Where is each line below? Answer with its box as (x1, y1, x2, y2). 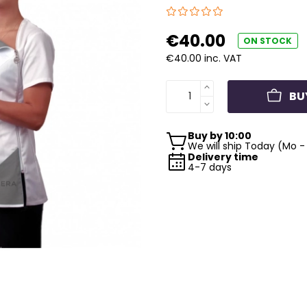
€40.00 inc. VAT (165, 51, 242, 65)
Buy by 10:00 (187, 128, 251, 143)
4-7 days (187, 160, 232, 174)
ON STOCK (243, 34, 293, 47)
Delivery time (187, 149, 258, 164)
